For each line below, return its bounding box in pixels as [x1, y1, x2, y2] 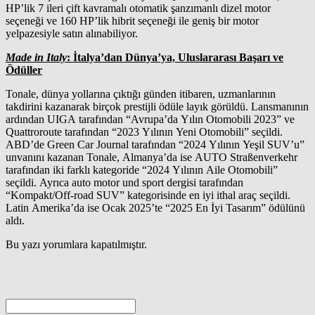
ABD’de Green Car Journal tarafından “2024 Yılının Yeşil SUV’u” [6, 138, 304, 150]
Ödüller [6, 63, 42, 76]
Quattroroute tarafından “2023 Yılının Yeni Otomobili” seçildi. [6, 125, 283, 138]
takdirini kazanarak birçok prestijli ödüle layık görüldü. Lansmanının [6, 100, 309, 112]
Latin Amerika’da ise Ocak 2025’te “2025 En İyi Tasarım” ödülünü [6, 201, 305, 214]
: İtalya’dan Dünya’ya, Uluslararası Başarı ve [67, 51, 283, 63]
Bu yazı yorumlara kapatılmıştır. [6, 238, 147, 250]
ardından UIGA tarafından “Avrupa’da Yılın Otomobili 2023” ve [6, 112, 295, 125]
